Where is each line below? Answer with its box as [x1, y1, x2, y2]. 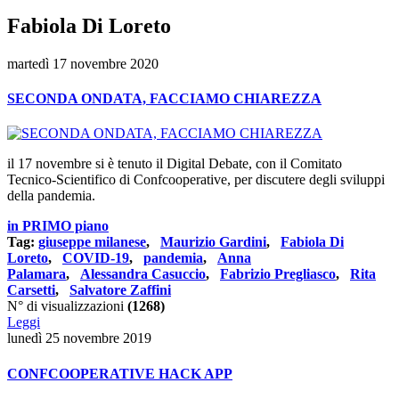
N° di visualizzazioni [7, 298, 127, 314]
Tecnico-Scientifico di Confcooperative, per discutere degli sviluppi [7, 172, 385, 188]
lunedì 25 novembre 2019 [7, 330, 151, 346]
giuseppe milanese [38, 234, 146, 250]
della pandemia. [7, 188, 95, 204]
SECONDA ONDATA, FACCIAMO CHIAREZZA [7, 91, 322, 107]
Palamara [7, 266, 66, 282]
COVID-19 [62, 250, 129, 266]
